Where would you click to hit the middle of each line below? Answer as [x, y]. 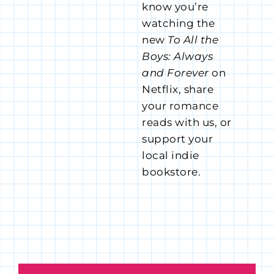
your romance [180, 106]
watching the [179, 24]
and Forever [176, 73]
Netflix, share [178, 90]
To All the [192, 40]
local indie [171, 156]
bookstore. [172, 172]
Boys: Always [178, 57]
